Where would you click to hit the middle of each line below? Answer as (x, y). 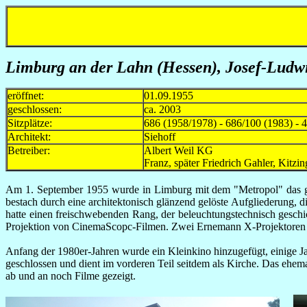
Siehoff (160, 137)
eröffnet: (26, 96)
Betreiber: (29, 150)
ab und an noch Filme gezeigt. (71, 276)
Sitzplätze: (30, 123)
